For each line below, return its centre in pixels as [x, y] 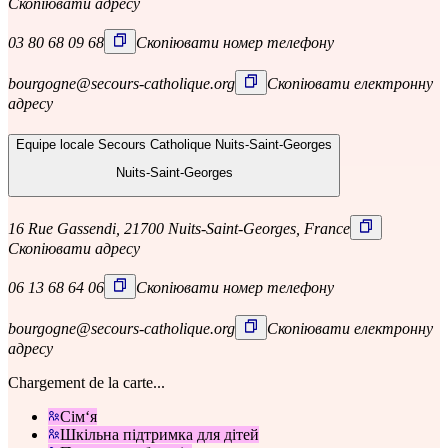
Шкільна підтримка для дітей [159, 435]
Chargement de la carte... [86, 383]
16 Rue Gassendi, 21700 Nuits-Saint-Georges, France [179, 229]
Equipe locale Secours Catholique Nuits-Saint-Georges [174, 144]
